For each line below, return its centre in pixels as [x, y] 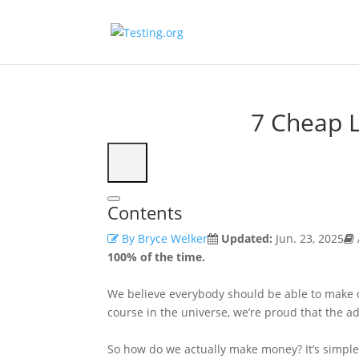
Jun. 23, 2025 [309, 238]
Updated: [247, 238]
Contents [145, 212]
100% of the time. [157, 257]
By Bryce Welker [163, 238]
